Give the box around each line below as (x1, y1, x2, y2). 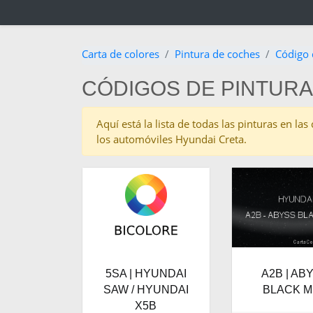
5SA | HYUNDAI (105, 268, 187, 280)
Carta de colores (82, 47, 159, 61)
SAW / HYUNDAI (103, 284, 189, 296)
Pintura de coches (175, 47, 260, 61)
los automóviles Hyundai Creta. (96, 132, 247, 147)
